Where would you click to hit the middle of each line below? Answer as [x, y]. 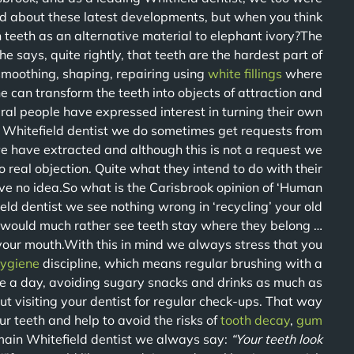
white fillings [245, 73]
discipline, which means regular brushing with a [181, 263]
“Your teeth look [277, 339]
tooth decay [255, 320]
